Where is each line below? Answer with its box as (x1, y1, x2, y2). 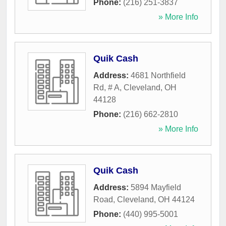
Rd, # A (93, 83, 120, 92)
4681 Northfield (131, 71, 186, 80)
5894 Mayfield (131, 183, 181, 192)
